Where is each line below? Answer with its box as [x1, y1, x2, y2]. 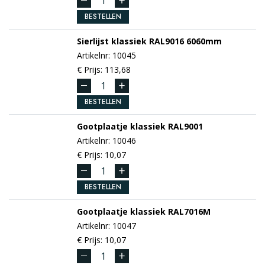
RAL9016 [147, 35, 184, 47]
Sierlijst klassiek [77, 35, 147, 47]
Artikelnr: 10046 [77, 134, 136, 146]
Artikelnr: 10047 [77, 219, 136, 231]
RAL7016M [166, 205, 211, 217]
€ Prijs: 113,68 [77, 63, 131, 75]
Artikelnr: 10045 [77, 49, 136, 61]
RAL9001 [166, 120, 203, 132]
